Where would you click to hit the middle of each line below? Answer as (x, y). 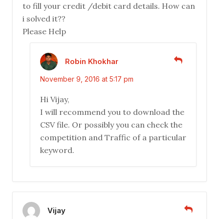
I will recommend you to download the (112, 112)
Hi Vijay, (55, 99)
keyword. (57, 150)
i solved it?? (44, 19)
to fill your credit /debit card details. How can (109, 6)
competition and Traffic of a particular (113, 138)
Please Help (44, 32)
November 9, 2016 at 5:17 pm (87, 79)
